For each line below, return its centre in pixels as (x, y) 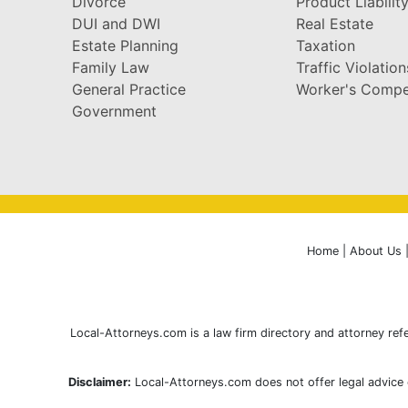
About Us (375, 250)
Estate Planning (125, 45)
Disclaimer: (100, 382)
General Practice (129, 89)
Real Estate (335, 23)
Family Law (111, 67)
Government (114, 111)
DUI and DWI (116, 23)
